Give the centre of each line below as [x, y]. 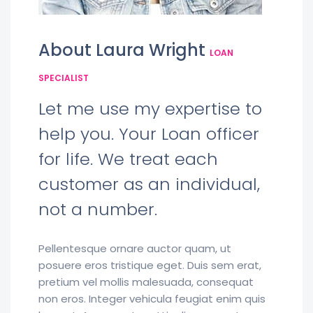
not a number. [98, 209]
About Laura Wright [124, 50]
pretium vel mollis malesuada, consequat [146, 282]
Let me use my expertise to [150, 109]
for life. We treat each [128, 159]
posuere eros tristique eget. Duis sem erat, [150, 265]
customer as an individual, [149, 184]
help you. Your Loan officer [149, 134]
